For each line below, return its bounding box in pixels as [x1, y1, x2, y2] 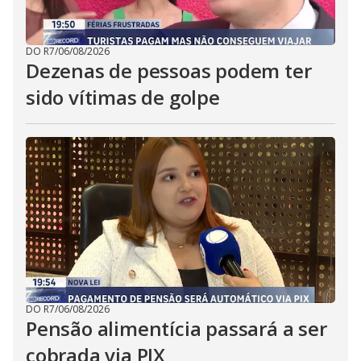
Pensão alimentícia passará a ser [26, 315, 327, 342]
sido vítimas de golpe [26, 84, 220, 110]
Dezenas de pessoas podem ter [26, 57, 312, 84]
